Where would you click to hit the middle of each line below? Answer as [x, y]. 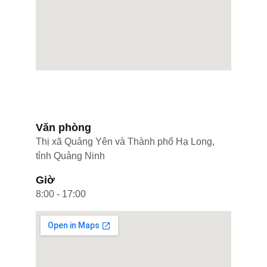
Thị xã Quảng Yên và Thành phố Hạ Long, [126, 142]
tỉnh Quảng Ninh [70, 156]
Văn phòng [63, 128]
